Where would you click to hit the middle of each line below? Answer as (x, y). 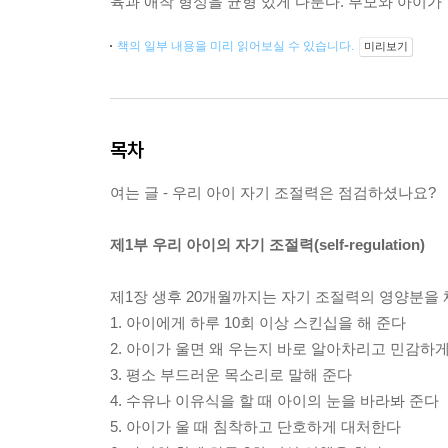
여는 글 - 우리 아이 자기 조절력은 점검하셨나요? (273, 192)
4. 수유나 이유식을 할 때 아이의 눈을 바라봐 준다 (274, 400)
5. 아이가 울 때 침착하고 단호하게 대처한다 (255, 426)
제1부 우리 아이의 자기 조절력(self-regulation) (267, 244)
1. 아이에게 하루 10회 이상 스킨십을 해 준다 (258, 322)
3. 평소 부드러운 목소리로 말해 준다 (231, 374)
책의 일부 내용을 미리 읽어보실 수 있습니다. (237, 46)
